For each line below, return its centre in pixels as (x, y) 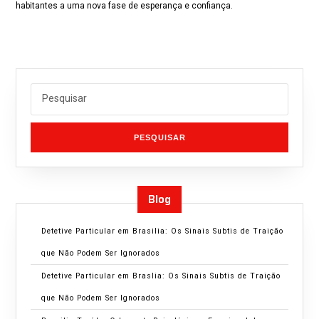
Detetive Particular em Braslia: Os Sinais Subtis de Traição (161, 276)
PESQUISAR (159, 137)
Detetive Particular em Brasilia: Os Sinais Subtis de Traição (162, 231)
